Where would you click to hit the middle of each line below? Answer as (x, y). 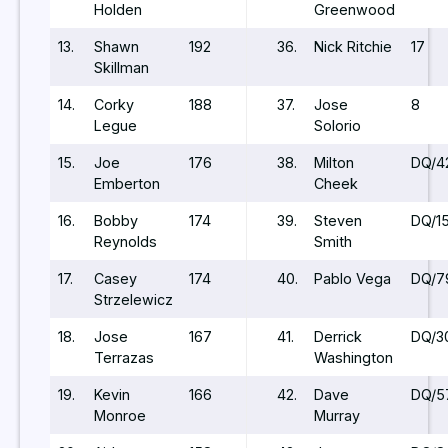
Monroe (120, 415)
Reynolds (125, 241)
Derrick (338, 336)
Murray (337, 415)
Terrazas (124, 357)
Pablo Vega (352, 278)
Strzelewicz (133, 299)
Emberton (127, 183)
